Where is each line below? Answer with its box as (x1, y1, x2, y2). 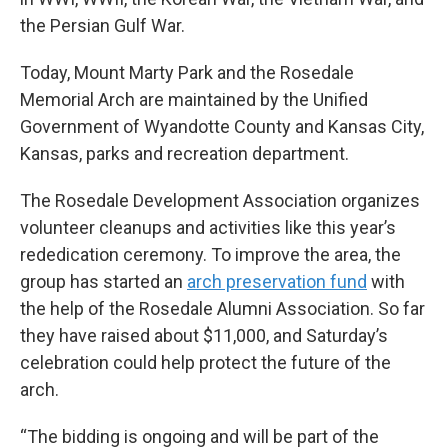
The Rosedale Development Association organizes (20, 189, 420, 211)
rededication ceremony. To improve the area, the (20, 243, 401, 265)
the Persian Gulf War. (20, 14, 185, 36)
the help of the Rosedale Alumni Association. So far (20, 297, 425, 319)
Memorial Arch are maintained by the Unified (20, 88, 368, 110)
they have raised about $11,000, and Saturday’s (20, 324, 388, 346)
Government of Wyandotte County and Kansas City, (20, 115, 424, 137)
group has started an (20, 270, 187, 292)
